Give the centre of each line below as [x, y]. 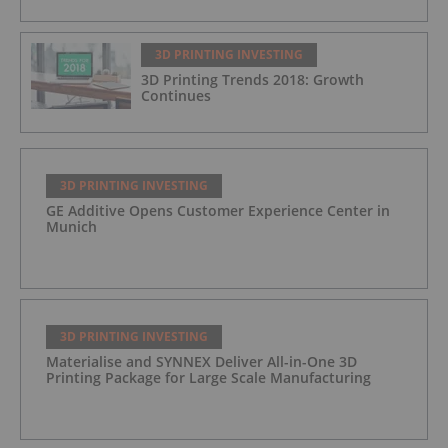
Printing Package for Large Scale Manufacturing [208, 377]
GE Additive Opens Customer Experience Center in [218, 210]
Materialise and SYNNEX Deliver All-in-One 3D [201, 361]
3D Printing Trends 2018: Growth [252, 79]
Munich [71, 226]
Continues [176, 95]
